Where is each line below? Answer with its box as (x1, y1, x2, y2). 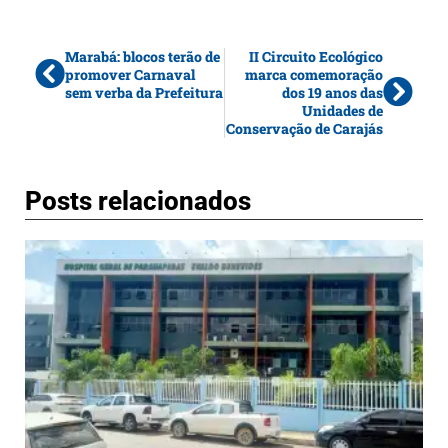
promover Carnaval (65, 64, 195, 84)
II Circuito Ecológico (249, 46, 383, 66)
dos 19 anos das (282, 82, 383, 102)
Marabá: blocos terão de (65, 46, 220, 66)
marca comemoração (245, 64, 383, 84)
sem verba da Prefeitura (65, 82, 223, 102)
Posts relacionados (25, 185, 251, 216)
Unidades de (302, 100, 383, 120)
